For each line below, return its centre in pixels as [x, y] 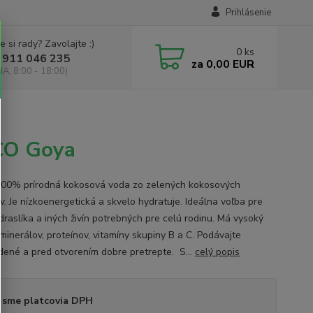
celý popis [217, 252]
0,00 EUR [228, 64]
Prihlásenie [248, 13]
